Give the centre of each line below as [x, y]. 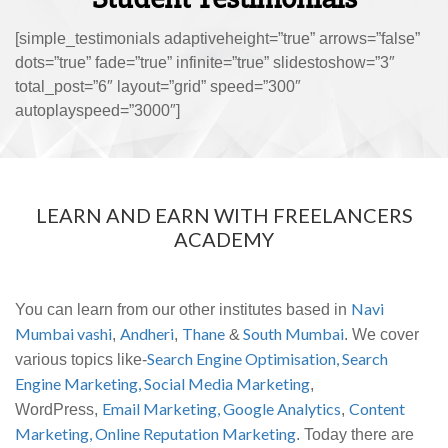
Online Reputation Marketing [195, 433]
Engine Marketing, [79, 383]
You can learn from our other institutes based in [183, 309]
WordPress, [58, 409]
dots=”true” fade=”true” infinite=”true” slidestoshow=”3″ [205, 62]
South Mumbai [292, 333]
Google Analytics [282, 408]
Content [377, 408]
